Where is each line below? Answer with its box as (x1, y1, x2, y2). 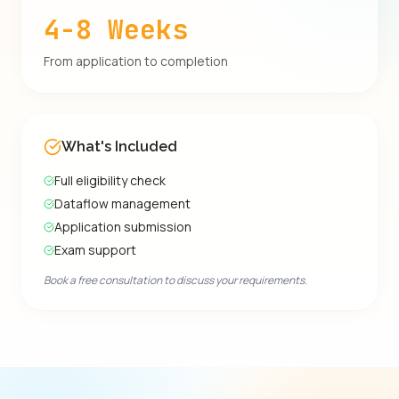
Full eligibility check (54, 172, 166, 189)
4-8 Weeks (44, 12, 188, 47)
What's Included (61, 138, 177, 155)
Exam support (54, 241, 136, 258)
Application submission (54, 218, 191, 235)
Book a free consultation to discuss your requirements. (44, 273, 307, 288)
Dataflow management (54, 195, 191, 212)
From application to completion (44, 53, 228, 69)
